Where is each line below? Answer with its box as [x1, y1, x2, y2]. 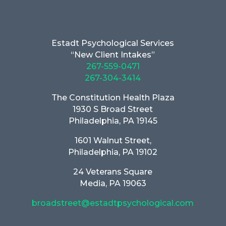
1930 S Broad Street [73, 104, 153, 115]
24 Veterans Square [73, 167, 153, 177]
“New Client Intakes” [71, 50, 155, 60]
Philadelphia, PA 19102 [68, 147, 158, 157]
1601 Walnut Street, [74, 136, 151, 146]
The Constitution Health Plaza [51, 93, 175, 103]
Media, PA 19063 [79, 179, 146, 189]
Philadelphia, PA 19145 [68, 116, 157, 126]
